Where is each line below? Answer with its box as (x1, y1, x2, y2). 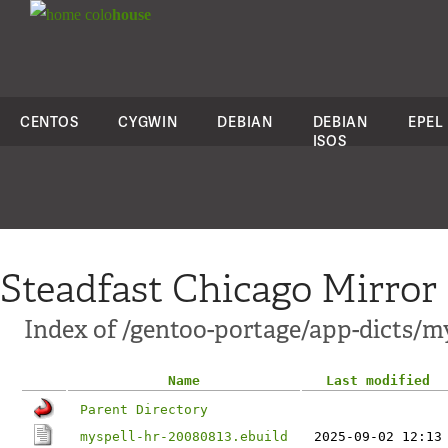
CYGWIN (118, 112, 178, 131)
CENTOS (20, 112, 79, 131)
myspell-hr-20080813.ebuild (80, 429, 288, 444)
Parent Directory (80, 402, 208, 417)
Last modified (326, 373, 430, 388)
